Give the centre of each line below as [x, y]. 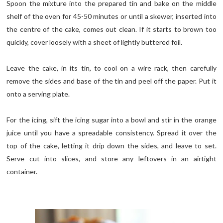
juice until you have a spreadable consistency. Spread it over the [111, 133]
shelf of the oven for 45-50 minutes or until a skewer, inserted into [111, 16]
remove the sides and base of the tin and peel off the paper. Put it [111, 81]
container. [22, 172]
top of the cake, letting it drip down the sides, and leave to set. [111, 146]
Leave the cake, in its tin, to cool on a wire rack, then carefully [111, 68]
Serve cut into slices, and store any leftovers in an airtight [111, 159]
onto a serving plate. [38, 94]
